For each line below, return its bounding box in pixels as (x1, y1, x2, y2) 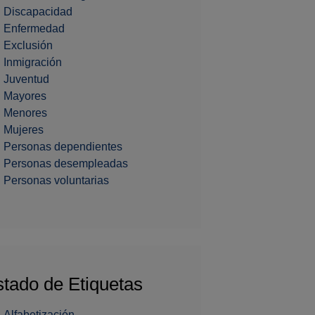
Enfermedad (4, 22, 65, 35)
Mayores (4, 90, 46, 103)
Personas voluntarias (4, 174, 109, 187)
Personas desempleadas (4, 157, 128, 170)
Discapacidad (4, 6, 72, 18)
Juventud (4, 73, 49, 86)
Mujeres (4, 124, 44, 136)
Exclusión (4, 39, 53, 52)
